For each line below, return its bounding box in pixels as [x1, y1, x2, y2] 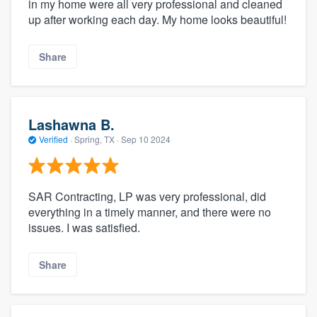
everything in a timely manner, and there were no [28, 203, 271, 220]
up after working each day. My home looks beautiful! [28, 11, 287, 28]
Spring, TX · [72, 133, 121, 146]
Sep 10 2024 [121, 133, 171, 146]
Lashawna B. [28, 114, 115, 135]
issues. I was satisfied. [28, 219, 140, 236]
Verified [37, 133, 70, 146]
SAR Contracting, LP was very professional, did [28, 188, 266, 204]
